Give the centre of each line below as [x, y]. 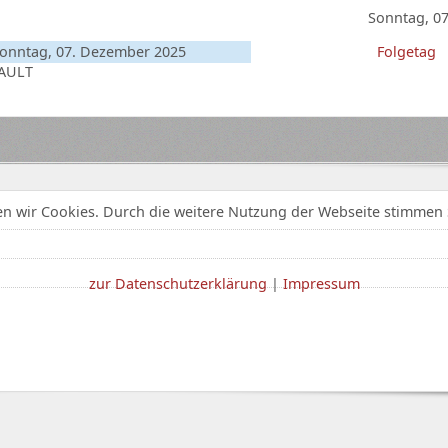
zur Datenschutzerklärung [177, 283]
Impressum [321, 283]
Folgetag [407, 51]
